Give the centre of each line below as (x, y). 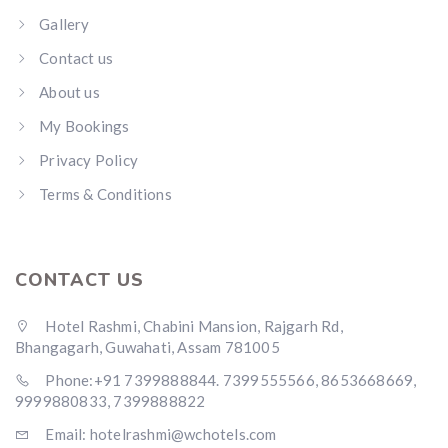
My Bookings (84, 126)
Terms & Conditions (105, 194)
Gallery (64, 24)
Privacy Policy (89, 160)
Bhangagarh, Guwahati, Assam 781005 (147, 347)
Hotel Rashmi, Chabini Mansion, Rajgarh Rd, (192, 326)
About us (69, 92)
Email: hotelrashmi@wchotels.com (159, 434)
